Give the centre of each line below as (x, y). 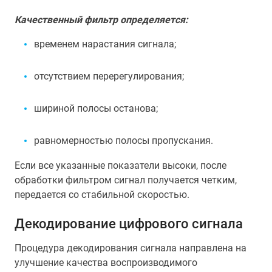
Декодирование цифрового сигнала (129, 223)
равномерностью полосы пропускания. (124, 141)
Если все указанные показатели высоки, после (121, 165)
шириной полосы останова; (96, 108)
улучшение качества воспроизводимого (106, 263)
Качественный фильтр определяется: (101, 20)
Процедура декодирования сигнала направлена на (131, 248)
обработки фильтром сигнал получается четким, (126, 180)
